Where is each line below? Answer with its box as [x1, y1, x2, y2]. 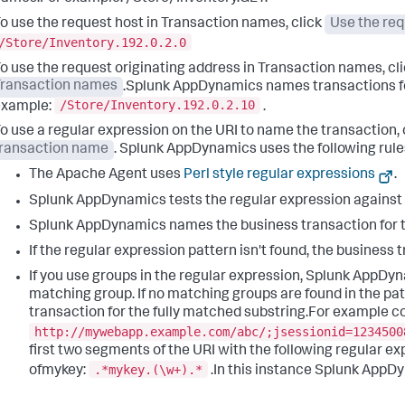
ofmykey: [29, 363, 89, 379]
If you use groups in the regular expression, [29, 270, 306, 286]
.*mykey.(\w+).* [94, 362, 202, 377]
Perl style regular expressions [184, 168, 375, 184]
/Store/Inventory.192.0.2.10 [60, 98, 255, 113]
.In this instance [208, 363, 315, 379]
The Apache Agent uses [29, 168, 184, 184]
